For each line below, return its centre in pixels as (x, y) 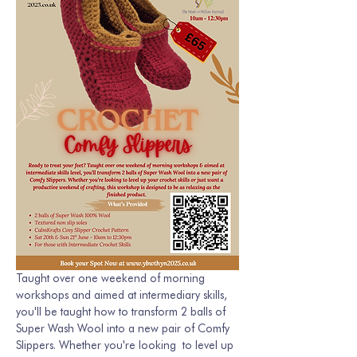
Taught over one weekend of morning (112, 279)
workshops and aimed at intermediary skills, (123, 295)
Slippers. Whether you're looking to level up (126, 345)
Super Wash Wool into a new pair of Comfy (124, 329)
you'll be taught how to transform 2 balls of (122, 312)
